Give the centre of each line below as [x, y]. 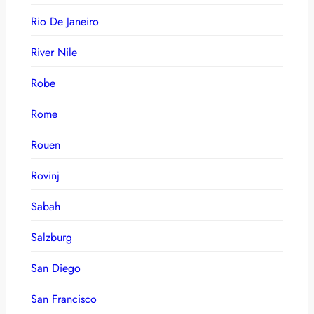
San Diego [56, 268]
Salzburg [52, 237]
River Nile [54, 52]
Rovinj [45, 175]
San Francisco [64, 299]
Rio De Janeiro [65, 21]
